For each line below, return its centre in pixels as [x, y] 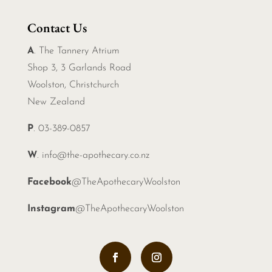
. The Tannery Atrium [76, 51]
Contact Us [57, 28]
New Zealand [56, 102]
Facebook [49, 182]
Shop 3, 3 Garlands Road [79, 68]
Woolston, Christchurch [73, 85]
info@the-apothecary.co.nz [95, 156]
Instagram [51, 209]
